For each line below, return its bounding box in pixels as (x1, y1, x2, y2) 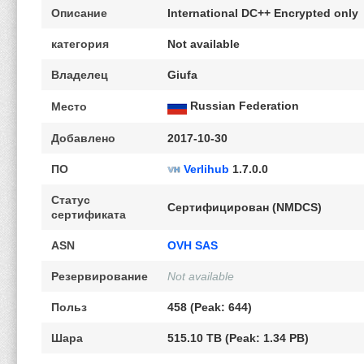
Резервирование (51, 270, 148, 284)
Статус (51, 193, 90, 207)
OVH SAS (167, 239, 218, 253)
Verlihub (184, 162, 229, 176)
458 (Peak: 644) (167, 301, 252, 314)
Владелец (51, 68, 108, 82)
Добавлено (51, 132, 115, 145)
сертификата (51, 208, 126, 222)
